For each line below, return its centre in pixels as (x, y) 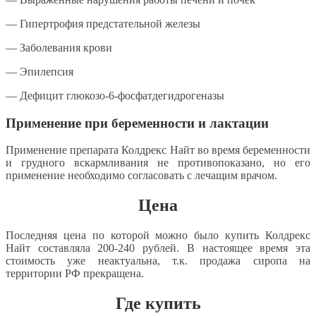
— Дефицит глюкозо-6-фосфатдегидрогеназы (115, 95)
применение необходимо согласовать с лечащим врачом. (141, 176)
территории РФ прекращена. (75, 274)
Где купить (158, 303)
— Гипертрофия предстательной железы (103, 23)
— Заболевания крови (59, 47)
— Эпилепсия (39, 71)
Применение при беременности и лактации (137, 123)
